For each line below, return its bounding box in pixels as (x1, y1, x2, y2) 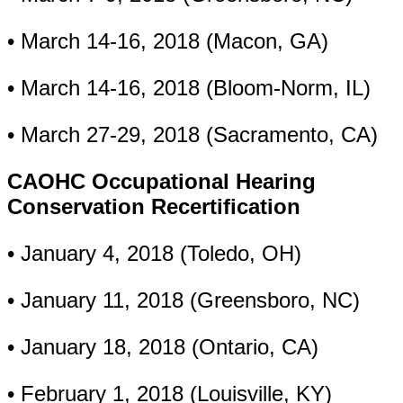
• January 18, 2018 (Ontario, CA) (7, 335, 318, 359)
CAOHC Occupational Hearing (7, 169, 316, 193)
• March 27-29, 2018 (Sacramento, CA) (7, 122, 378, 147)
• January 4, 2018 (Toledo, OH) (7, 241, 301, 265)
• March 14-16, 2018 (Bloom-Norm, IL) (7, 76, 371, 100)
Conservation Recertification (7, 194, 300, 219)
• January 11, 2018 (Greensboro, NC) (7, 288, 360, 312)
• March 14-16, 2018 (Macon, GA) (7, 29, 328, 53)
